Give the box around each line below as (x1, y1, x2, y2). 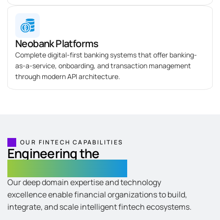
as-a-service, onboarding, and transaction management (15, 61, 191, 71)
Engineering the (7, 144, 109, 163)
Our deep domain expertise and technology (7, 177, 161, 188)
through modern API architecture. (15, 72, 120, 82)
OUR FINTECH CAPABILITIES (20, 138, 124, 147)
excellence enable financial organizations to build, (7, 189, 187, 200)
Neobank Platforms (15, 37, 99, 51)
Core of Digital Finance (7, 160, 128, 178)
